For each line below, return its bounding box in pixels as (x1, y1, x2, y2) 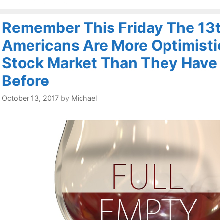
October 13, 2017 (2, 94, 59, 103)
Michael (71, 94, 97, 103)
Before (2, 72, 49, 89)
